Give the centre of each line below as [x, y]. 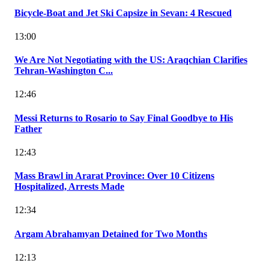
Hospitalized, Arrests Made [69, 187]
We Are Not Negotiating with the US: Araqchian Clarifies [131, 60]
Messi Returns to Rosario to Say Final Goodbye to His [124, 118]
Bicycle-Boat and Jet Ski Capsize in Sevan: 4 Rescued [123, 13]
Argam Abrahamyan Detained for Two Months [111, 234]
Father [28, 128]
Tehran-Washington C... [64, 71]
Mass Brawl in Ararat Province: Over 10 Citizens [114, 176]
